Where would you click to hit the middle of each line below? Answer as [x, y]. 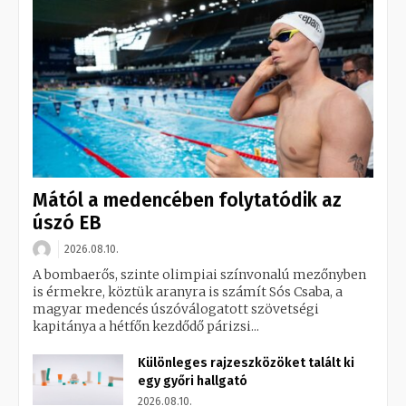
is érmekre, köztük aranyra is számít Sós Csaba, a [188, 291]
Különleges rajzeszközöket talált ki [246, 362]
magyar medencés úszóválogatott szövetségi [176, 309]
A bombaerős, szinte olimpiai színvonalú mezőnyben [199, 274]
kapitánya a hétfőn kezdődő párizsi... [146, 326]
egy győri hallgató [193, 381]
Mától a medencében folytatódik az [187, 200]
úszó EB [67, 222]
